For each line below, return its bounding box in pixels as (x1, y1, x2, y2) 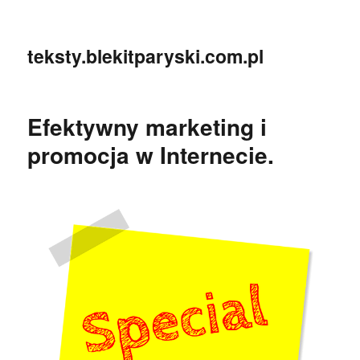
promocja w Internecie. (27, 138, 275, 171)
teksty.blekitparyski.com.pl (27, 43, 264, 69)
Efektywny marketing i (27, 110, 268, 143)
